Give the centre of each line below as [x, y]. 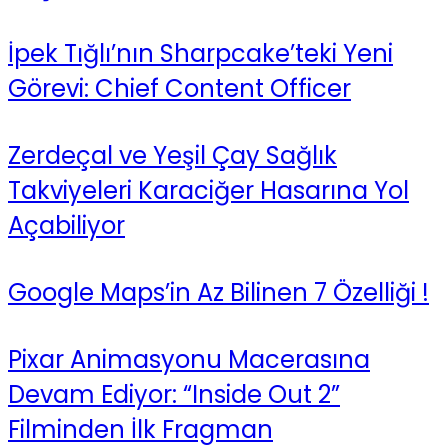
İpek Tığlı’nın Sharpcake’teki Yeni [200, 54]
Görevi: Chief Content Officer [179, 89]
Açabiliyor [66, 226]
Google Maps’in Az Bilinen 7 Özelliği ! [218, 293]
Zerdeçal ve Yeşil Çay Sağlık [172, 156]
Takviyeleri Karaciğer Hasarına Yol [208, 191]
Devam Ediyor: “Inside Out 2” [174, 395]
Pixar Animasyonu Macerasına [189, 360]
